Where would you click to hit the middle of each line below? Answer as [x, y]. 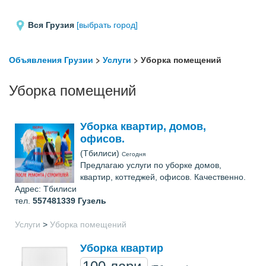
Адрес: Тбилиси [46, 189]
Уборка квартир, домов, [143, 126]
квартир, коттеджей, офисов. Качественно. [163, 177]
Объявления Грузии [51, 59]
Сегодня [134, 154]
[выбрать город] [107, 25]
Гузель [92, 201]
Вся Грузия [51, 25]
